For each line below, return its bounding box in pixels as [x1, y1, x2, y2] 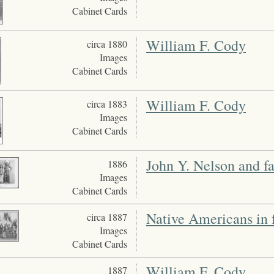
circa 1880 [86, 37, 127, 51]
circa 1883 [86, 97, 127, 111]
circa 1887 [86, 210, 127, 224]
